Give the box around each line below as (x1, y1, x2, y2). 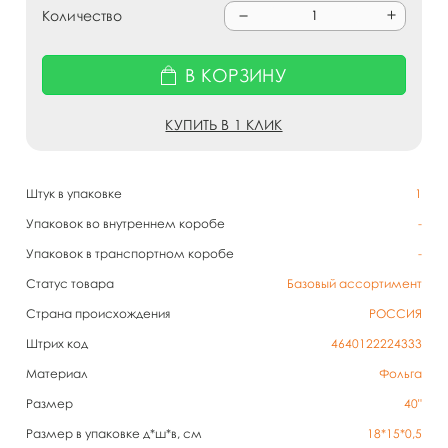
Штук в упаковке (26, 186, 122, 201)
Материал (26, 366, 88, 381)
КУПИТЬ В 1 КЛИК (165, 116, 283, 133)
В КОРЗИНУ (185, 64, 287, 86)
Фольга (379, 366, 422, 381)
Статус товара (26, 276, 114, 291)
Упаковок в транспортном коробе (26, 246, 234, 261)
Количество (42, 7, 123, 24)
